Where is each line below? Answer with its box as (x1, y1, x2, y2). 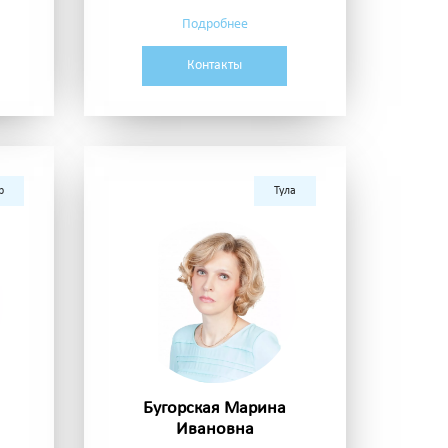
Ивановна (175, 420, 254, 440)
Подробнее (181, 17, 248, 33)
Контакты (187, 58, 243, 74)
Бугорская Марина (143, 399, 287, 419)
